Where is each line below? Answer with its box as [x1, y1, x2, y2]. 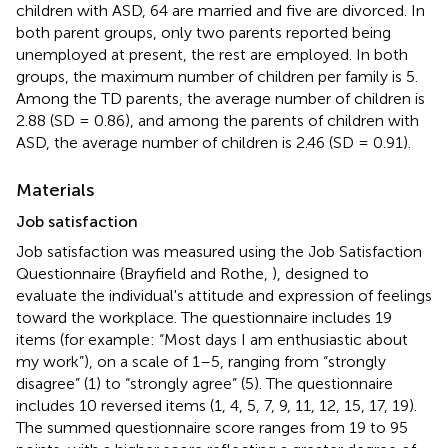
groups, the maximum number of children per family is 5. [16, 66, 418, 86]
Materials [16, 178, 94, 201]
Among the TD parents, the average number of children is [16, 88, 425, 108]
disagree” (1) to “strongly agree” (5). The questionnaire [16, 373, 393, 393]
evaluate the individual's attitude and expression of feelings [16, 285, 432, 305]
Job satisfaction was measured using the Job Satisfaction [16, 241, 422, 261]
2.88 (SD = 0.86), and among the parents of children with [16, 110, 419, 130]
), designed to [272, 263, 369, 283]
